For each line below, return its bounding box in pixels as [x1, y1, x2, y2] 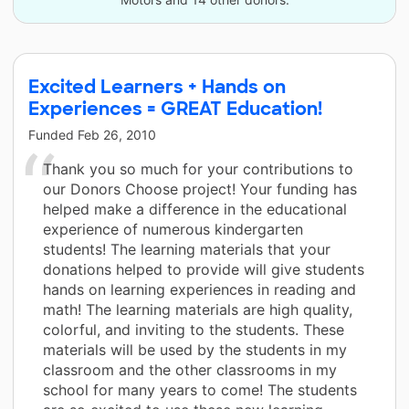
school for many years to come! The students [43, 380, 357, 399]
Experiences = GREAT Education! [28, 96, 322, 121]
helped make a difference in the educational [43, 199, 347, 218]
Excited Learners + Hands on [28, 74, 286, 99]
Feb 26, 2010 [78, 126, 156, 142]
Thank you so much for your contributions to [43, 159, 353, 178]
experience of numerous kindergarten [43, 219, 303, 238]
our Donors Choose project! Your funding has [43, 179, 357, 198]
